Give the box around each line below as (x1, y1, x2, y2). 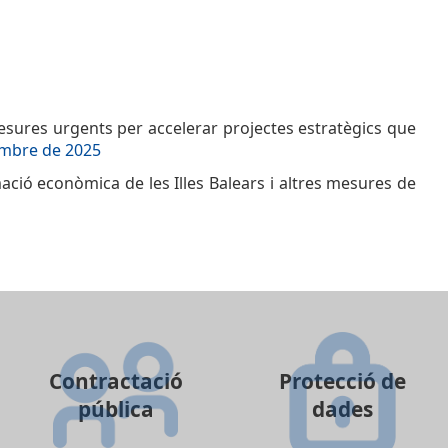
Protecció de (279, 367, 407, 396)
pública (77, 395, 154, 424)
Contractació (48, 367, 183, 396)
